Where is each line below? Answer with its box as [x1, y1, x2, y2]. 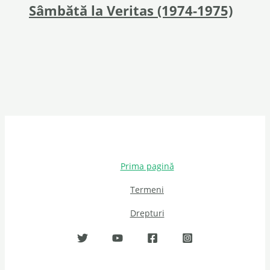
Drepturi [130, 207, 165, 219]
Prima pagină [120, 160, 174, 172]
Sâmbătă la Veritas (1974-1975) [29, 2, 233, 20]
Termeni [130, 184, 164, 196]
